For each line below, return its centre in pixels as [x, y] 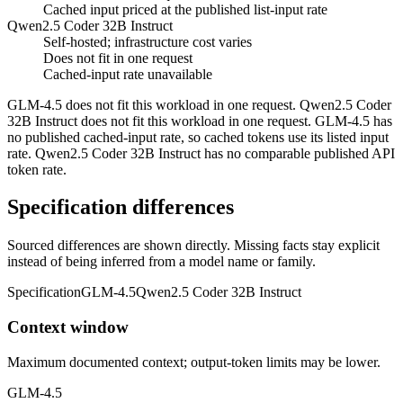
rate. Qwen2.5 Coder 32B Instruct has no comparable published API [201, 153]
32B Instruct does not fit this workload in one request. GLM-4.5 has [200, 121]
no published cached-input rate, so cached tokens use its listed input [198, 137]
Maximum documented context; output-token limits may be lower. [194, 362]
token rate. [37, 169]
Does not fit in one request [118, 58]
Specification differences [121, 207]
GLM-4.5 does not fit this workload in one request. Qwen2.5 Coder [199, 104]
